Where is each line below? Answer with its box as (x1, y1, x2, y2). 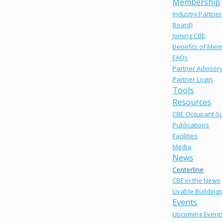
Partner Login (172, 75, 213, 84)
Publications (172, 120, 209, 130)
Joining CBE (172, 31, 205, 41)
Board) (172, 20, 192, 30)
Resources (172, 97, 211, 108)
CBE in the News (172, 176, 221, 185)
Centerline (172, 165, 204, 174)
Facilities (172, 131, 198, 141)
